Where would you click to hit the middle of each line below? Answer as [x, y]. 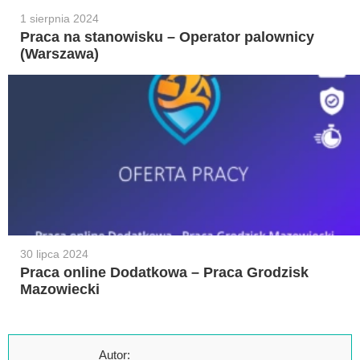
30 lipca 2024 [54, 254]
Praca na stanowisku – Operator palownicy [167, 37]
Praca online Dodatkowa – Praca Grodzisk [164, 272]
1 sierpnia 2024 [59, 18]
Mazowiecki [60, 289]
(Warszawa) [59, 53]
